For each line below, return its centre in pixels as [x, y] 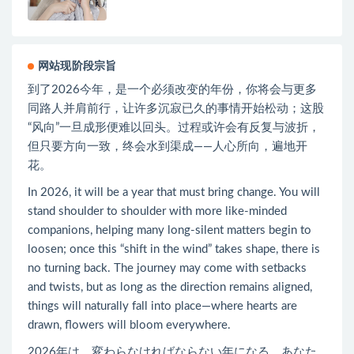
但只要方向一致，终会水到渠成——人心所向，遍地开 [168, 146]
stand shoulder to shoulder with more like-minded [157, 211]
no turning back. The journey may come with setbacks [167, 268]
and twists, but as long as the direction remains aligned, [170, 287]
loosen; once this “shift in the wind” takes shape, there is [174, 249]
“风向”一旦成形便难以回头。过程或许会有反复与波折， [174, 127]
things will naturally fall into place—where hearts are [162, 306]
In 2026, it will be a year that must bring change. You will [174, 192]
